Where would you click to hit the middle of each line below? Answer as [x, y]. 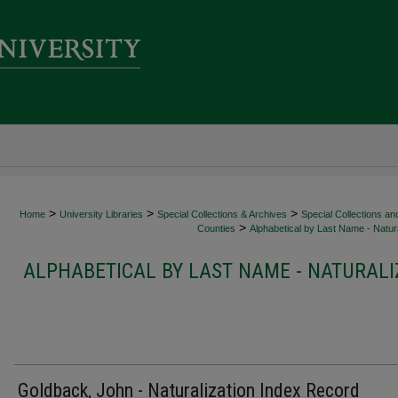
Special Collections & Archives [222, 214]
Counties [216, 228]
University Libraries [101, 214]
